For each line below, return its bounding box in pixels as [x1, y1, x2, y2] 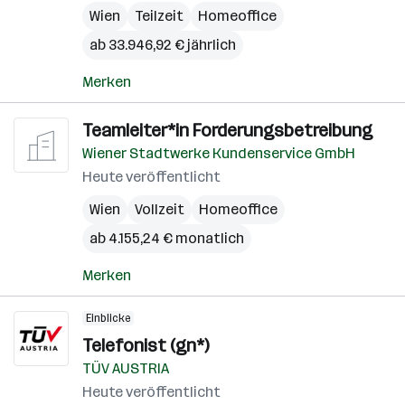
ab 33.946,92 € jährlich [89, 36, 236, 53]
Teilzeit [135, 7, 184, 24]
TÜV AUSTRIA [82, 360, 169, 377]
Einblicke [86, 312, 130, 325]
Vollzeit [135, 201, 184, 218]
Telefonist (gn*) [82, 334, 209, 356]
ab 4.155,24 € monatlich [89, 230, 244, 247]
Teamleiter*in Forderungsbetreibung [82, 119, 372, 141]
